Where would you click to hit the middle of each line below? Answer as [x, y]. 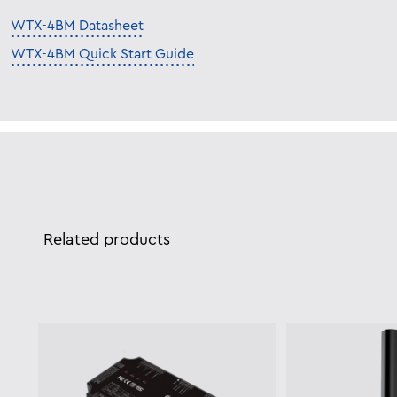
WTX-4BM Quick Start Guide [102, 54]
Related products [107, 240]
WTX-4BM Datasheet [77, 26]
